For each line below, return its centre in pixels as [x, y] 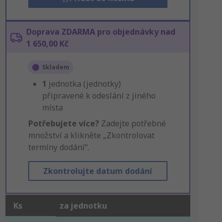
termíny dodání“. [58, 147]
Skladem [55, 67]
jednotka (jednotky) [84, 84]
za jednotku [83, 206]
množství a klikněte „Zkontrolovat [91, 135]
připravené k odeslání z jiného [99, 96]
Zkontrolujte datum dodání [98, 171]
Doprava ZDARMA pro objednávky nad [101, 32]
